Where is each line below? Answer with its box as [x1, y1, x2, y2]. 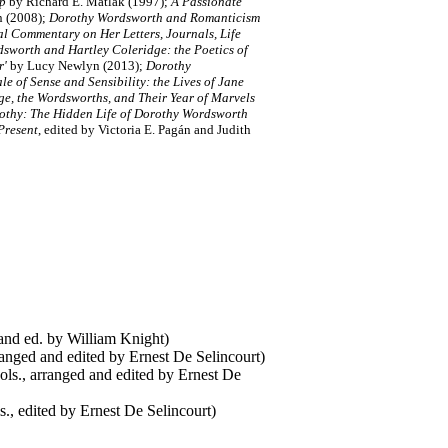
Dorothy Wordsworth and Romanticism [49, 10, 260, 25]
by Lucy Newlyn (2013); [7, 58, 146, 73]
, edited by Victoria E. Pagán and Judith [38, 122, 251, 137]
